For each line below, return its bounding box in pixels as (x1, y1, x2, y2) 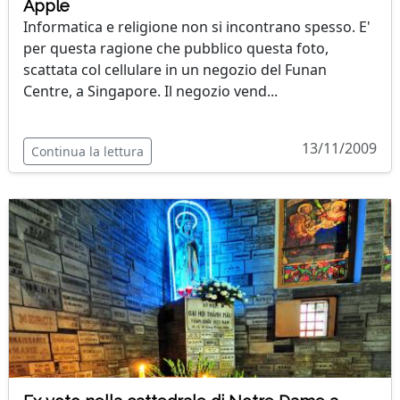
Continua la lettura (31, 143, 144, 160)
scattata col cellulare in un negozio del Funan (23, 60, 327, 79)
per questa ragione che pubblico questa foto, (23, 38, 329, 58)
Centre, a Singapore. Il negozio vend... (23, 81, 278, 101)
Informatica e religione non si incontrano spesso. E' (23, 17, 371, 37)
